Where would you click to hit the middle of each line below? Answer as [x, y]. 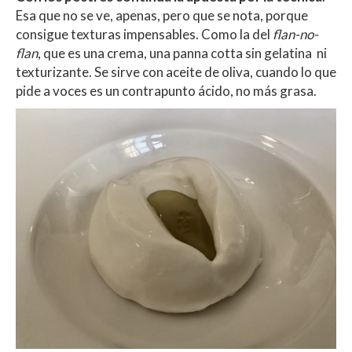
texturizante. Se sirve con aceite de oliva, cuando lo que [176, 71]
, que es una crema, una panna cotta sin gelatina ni [182, 53]
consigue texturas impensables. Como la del [144, 34]
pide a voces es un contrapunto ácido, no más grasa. [166, 90]
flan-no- [295, 34]
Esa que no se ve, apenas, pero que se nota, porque [162, 15]
